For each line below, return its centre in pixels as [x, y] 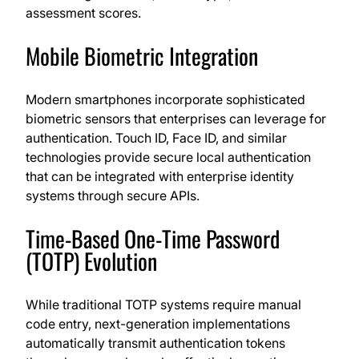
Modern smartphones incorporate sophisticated [165, 100]
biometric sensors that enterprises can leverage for [176, 119]
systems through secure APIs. [113, 196]
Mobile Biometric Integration [142, 56]
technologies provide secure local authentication [168, 157]
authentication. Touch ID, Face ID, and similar [156, 138]
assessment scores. [83, 13]
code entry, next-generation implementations [158, 324]
